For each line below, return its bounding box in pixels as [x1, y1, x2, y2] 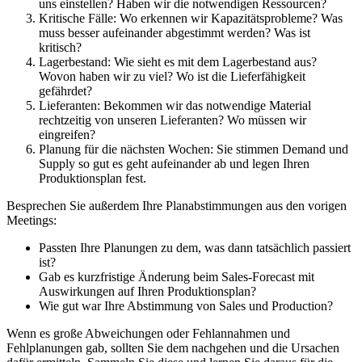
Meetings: [6, 213, 57, 228]
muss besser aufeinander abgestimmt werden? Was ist [39, 26, 310, 40]
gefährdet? [39, 84, 92, 99]
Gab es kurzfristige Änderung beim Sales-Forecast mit [39, 270, 314, 284]
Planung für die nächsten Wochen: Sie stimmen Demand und [39, 142, 348, 157]
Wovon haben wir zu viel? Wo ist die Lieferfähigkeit [39, 69, 305, 84]
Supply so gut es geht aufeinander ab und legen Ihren [39, 157, 309, 171]
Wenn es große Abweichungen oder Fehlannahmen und [6, 326, 290, 341]
